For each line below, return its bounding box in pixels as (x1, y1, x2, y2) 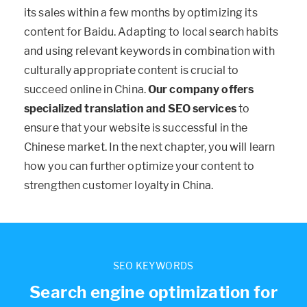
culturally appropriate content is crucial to (24, 63, 239, 77)
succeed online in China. (24, 82, 148, 96)
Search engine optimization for (29, 282, 278, 302)
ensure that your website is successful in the (24, 121, 248, 134)
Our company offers (148, 82, 254, 96)
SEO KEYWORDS (113, 259, 194, 271)
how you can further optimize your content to (24, 159, 255, 173)
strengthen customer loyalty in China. (24, 178, 214, 192)
